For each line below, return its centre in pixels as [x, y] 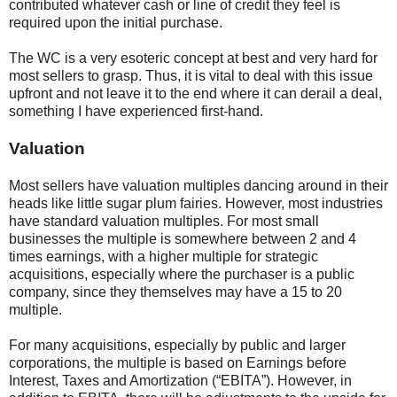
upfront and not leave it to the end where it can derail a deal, [195, 94]
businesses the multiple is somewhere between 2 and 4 [183, 239]
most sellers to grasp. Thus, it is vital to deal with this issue [191, 76]
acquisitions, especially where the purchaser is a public [182, 275]
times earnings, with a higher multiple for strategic [163, 257]
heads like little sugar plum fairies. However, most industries [196, 204]
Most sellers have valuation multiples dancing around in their [198, 186]
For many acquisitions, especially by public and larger [177, 346]
